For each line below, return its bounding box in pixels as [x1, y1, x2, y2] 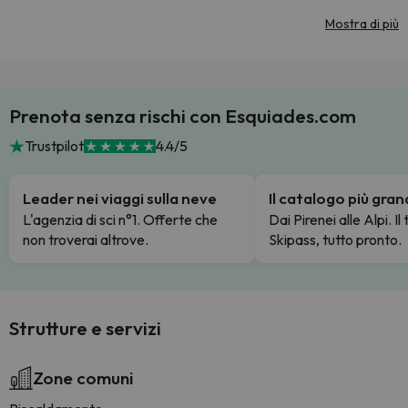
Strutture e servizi [9, 316, 161, 340]
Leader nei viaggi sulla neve [23, 189, 217, 208]
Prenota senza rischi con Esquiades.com [9, 104, 356, 127]
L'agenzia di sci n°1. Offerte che [23, 210, 218, 229]
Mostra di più [325, 15, 399, 32]
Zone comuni [33, 367, 133, 389]
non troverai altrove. [23, 230, 148, 249]
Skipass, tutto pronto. [269, 230, 402, 249]
